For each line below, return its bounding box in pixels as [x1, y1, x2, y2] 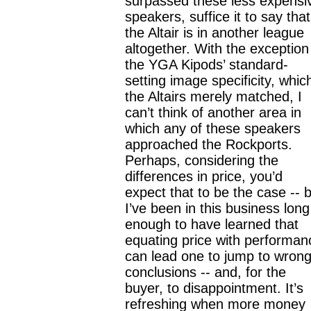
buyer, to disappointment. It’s [125, 280, 303, 296]
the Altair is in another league [125, 25, 304, 40]
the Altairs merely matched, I [125, 89, 302, 104]
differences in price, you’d [125, 169, 283, 184]
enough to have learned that [125, 217, 299, 232]
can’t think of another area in [125, 105, 301, 120]
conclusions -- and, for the [125, 264, 286, 280]
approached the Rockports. [125, 137, 292, 152]
